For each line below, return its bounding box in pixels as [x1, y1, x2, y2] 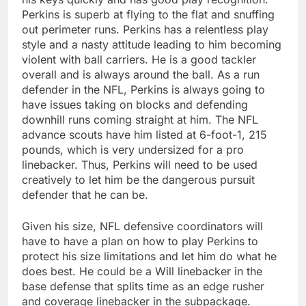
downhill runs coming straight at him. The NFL [22, 113, 258, 127]
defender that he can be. [22, 188, 148, 202]
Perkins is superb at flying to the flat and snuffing [22, 8, 275, 22]
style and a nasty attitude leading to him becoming [22, 38, 281, 52]
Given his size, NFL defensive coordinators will [22, 219, 263, 234]
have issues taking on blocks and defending [22, 98, 248, 112]
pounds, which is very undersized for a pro [22, 143, 244, 157]
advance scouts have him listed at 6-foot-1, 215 [22, 128, 267, 142]
